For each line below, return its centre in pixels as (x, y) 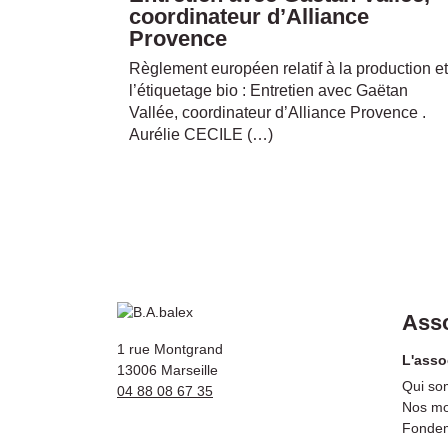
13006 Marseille (167, 369)
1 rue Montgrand (170, 348)
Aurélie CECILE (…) (201, 134)
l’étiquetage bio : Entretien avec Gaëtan (268, 90)
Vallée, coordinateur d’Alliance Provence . (277, 112)
